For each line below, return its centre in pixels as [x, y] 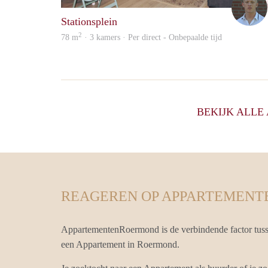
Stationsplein [89, 22]
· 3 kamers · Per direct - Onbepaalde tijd [152, 38]
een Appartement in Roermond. [120, 245]
